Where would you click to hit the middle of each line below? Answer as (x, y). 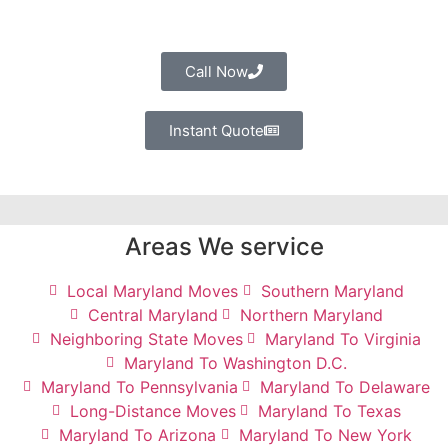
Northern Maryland (311, 315)
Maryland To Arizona (137, 435)
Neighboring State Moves (146, 339)
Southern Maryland (332, 291)
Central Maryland (152, 315)
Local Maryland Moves (152, 291)
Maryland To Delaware (345, 387)
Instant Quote (216, 131)
